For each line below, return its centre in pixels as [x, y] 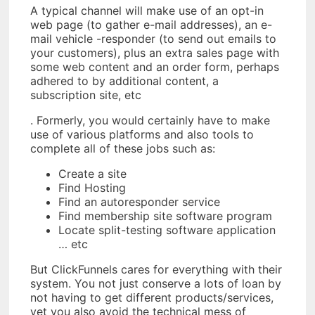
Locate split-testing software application [167, 230]
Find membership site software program [165, 216]
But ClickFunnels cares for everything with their [156, 270]
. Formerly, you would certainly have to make [150, 121]
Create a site [92, 174]
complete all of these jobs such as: [123, 149]
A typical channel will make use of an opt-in [147, 11]
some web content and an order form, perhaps [155, 67]
